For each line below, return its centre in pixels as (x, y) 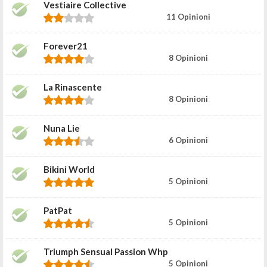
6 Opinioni (188, 140)
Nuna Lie (62, 128)
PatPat (58, 210)
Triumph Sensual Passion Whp (106, 251)
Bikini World (69, 169)
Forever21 (66, 46)
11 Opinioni (188, 16)
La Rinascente (73, 87)
